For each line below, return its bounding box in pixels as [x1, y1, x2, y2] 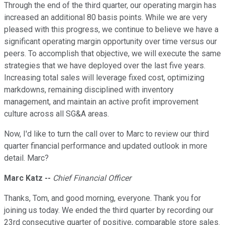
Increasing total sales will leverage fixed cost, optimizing [4, 73, 204, 83]
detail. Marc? [4, 153, 49, 163]
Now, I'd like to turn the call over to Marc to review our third [4, 129, 209, 139]
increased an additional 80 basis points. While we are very [4, 13, 207, 23]
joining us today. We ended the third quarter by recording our [4, 205, 213, 215]
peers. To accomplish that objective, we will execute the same [4, 49, 221, 59]
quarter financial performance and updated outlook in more [4, 141, 207, 151]
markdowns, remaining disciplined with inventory [4, 85, 174, 95]
